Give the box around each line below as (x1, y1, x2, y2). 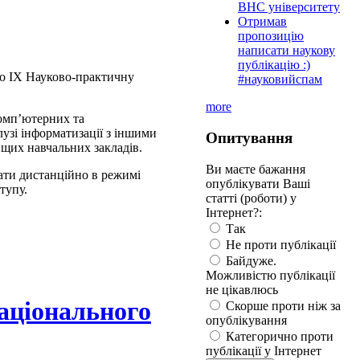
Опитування (206, 129, 292, 147)
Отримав (238, 14, 287, 29)
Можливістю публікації (206, 268, 335, 282)
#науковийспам (238, 72, 322, 87)
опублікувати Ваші (206, 176, 310, 190)
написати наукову (238, 43, 335, 58)
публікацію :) (238, 58, 310, 72)
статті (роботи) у (206, 190, 297, 205)
